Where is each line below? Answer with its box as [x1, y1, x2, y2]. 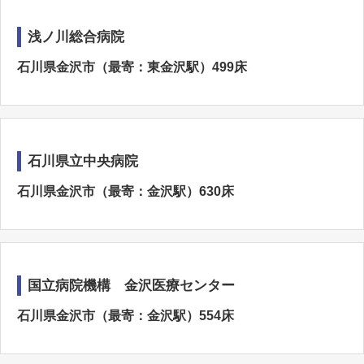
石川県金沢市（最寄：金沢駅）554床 [17, 309, 234, 323]
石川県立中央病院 [28, 154, 138, 169]
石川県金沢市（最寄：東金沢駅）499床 [17, 60, 247, 74]
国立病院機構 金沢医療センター [28, 278, 235, 293]
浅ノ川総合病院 [28, 29, 124, 45]
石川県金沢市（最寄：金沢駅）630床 [17, 184, 234, 198]
